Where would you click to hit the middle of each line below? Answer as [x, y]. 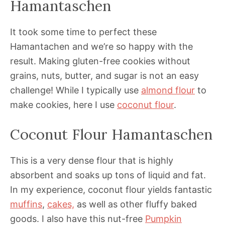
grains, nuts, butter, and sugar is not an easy [104, 76]
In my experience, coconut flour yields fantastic [111, 190]
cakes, [61, 204]
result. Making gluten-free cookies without [100, 61]
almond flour [168, 90]
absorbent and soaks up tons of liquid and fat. [108, 175]
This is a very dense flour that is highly [92, 161]
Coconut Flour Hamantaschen [111, 135]
